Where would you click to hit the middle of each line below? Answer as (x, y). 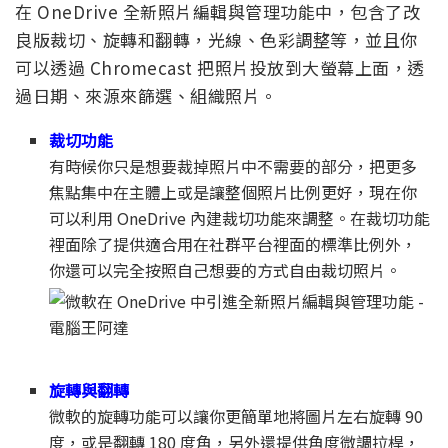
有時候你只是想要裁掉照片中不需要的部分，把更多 (233, 165)
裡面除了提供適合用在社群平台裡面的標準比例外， (233, 243)
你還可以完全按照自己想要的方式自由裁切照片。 (225, 269)
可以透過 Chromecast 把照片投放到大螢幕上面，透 (220, 67)
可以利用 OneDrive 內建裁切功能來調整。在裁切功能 (240, 217)
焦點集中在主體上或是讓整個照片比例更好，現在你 (233, 191)
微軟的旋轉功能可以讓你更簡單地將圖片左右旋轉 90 (236, 415)
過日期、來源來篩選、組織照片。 (146, 95)
